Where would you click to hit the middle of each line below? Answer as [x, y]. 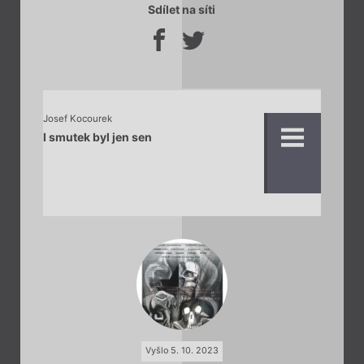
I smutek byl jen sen [97, 136]
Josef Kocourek [77, 119]
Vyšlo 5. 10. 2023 [182, 351]
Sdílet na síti [182, 10]
